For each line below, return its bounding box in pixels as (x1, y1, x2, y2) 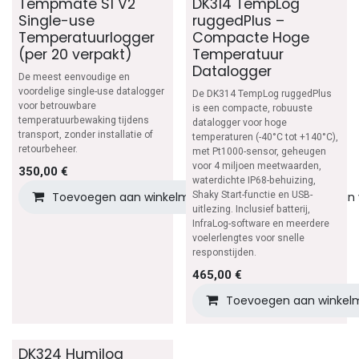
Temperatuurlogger (18, 27, 155, 47)
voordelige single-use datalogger (18, 85, 164, 97)
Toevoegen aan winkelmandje (52, 188, 222, 205)
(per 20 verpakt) (18, 44, 132, 64)
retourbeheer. (18, 143, 78, 155)
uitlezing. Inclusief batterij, (192, 203, 310, 215)
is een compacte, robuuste (192, 102, 313, 114)
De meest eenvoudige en (18, 71, 130, 83)
